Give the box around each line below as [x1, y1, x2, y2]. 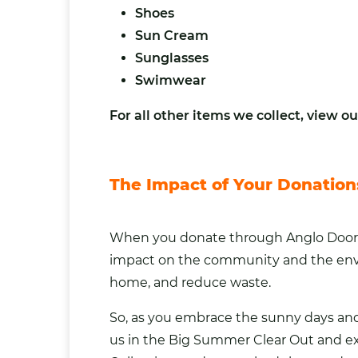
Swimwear [135, 72, 206, 88]
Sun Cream [135, 27, 209, 43]
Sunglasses [135, 50, 209, 66]
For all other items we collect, [109, 107, 307, 123]
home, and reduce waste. [109, 274, 271, 290]
